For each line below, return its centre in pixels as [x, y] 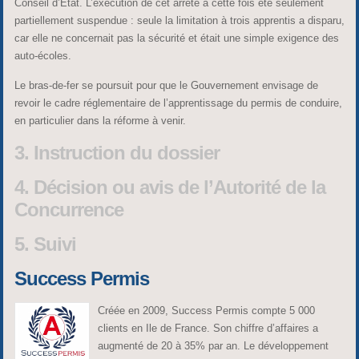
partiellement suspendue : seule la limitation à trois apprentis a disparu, [179, 21]
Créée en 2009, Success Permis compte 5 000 [206, 311]
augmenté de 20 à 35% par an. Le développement [213, 346]
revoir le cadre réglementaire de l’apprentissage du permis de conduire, [178, 103]
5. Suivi [45, 244]
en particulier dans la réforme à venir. [100, 121]
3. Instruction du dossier [117, 153]
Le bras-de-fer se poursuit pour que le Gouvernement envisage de [166, 86]
